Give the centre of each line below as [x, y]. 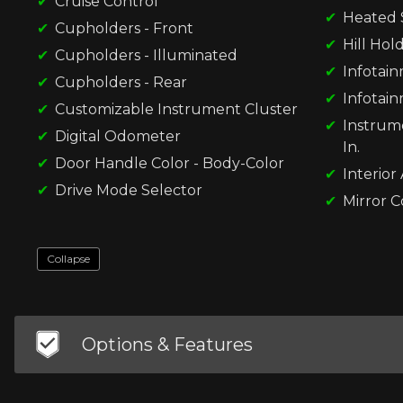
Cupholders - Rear [121, 82]
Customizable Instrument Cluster [176, 109]
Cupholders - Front [124, 28]
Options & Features [167, 344]
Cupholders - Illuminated [146, 55]
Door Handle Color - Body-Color [170, 163]
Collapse [68, 258]
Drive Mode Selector [129, 190]
